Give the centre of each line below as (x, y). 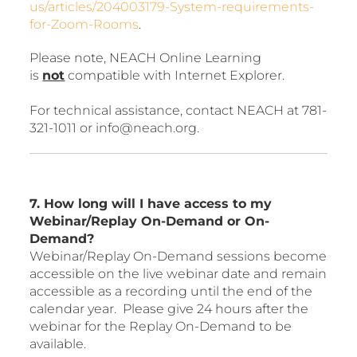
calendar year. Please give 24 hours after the (169, 308)
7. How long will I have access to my (151, 203)
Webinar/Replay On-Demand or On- (150, 221)
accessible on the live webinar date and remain (178, 273)
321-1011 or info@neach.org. (116, 127)
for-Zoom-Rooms (84, 24)
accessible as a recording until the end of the (171, 291)
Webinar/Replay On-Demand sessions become (178, 256)
